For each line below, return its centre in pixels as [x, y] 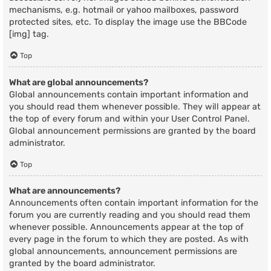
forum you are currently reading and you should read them [130, 215]
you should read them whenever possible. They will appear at [135, 106]
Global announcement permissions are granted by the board [132, 131]
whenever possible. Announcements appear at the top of [126, 227]
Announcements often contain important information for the [134, 203]
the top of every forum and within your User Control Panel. [129, 119]
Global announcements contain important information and [129, 94]
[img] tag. [29, 34]
